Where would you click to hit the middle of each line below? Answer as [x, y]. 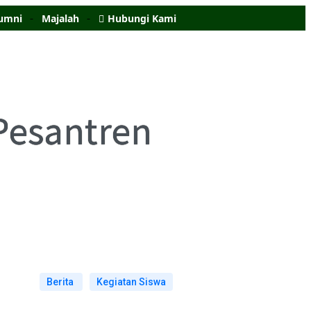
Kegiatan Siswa [131, 281]
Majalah [60, 18]
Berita [61, 281]
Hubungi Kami [142, 18]
